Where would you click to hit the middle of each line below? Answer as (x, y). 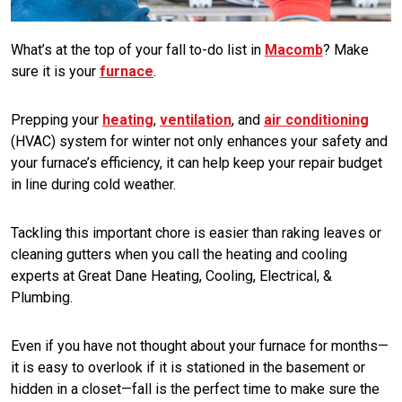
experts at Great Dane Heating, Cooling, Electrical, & (171, 276)
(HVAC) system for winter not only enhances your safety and (199, 142)
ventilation (196, 120)
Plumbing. (42, 298)
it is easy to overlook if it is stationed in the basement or (188, 368)
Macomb (294, 50)
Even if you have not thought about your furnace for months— (200, 346)
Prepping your (57, 120)
